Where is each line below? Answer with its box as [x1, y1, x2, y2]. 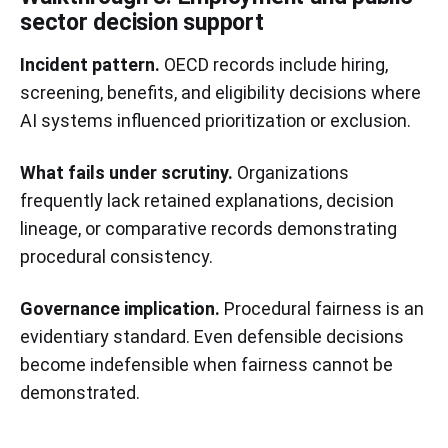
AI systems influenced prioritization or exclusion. [20, 109, 411, 131]
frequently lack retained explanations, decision [20, 189, 394, 211]
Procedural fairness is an [220, 297, 424, 319]
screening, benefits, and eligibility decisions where [20, 81, 421, 103]
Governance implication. [20, 297, 220, 319]
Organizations [233, 161, 349, 183]
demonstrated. [20, 381, 140, 403]
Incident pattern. [20, 53, 160, 75]
